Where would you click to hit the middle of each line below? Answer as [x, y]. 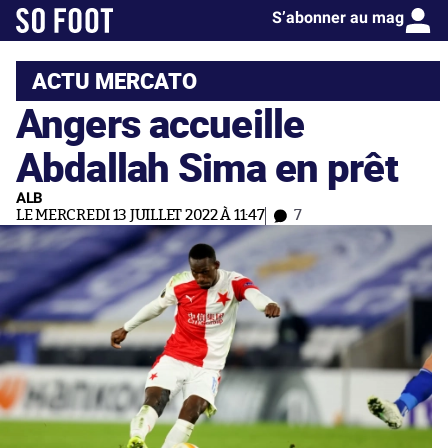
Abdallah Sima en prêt [207, 166]
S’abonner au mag [338, 17]
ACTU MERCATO [114, 80]
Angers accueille [160, 122]
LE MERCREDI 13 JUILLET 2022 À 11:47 [140, 215]
